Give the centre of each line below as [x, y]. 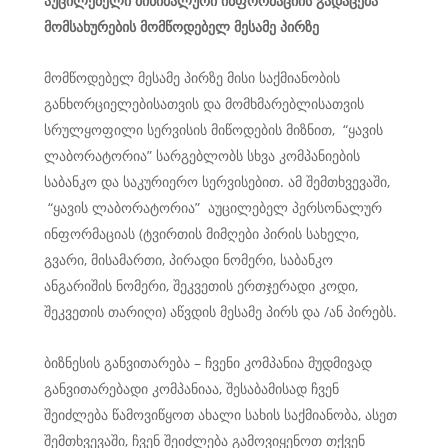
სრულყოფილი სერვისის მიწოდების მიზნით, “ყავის [213, 129]
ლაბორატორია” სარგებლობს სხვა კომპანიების [202, 155]
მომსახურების [90, 26]
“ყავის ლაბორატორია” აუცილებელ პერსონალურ [213, 207]
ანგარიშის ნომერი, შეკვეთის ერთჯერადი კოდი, [201, 285]
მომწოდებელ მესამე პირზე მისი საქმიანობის [192, 77]
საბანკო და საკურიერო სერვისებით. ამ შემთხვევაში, [217, 181]
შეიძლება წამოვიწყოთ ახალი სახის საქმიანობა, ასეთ [220, 414]
